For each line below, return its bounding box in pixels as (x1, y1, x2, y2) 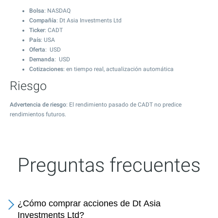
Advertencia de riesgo (10, 101, 66, 108)
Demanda (29, 56, 54, 63)
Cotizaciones (29, 66, 63, 73)
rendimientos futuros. (10, 111, 66, 118)
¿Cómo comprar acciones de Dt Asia (18, 199, 161, 208)
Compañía (29, 17, 56, 24)
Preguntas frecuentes (18, 154, 200, 177)
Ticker (29, 27, 45, 34)
